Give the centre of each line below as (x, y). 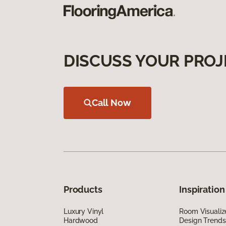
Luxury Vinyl (84, 211)
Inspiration (202, 189)
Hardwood (81, 220)
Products (83, 189)
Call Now (111, 102)
